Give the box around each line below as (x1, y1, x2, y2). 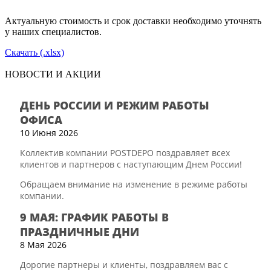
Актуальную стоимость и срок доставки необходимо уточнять (5, 15, 261, 26)
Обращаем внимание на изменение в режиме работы (20, 178, 247, 190)
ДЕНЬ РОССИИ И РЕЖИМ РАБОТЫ (20, 97, 209, 113)
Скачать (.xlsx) (5, 47, 64, 57)
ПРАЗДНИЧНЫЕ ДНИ (20, 224, 139, 239)
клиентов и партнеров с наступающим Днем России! (20, 158, 242, 170)
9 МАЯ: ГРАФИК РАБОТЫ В (20, 209, 169, 224)
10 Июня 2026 (20, 126, 78, 139)
